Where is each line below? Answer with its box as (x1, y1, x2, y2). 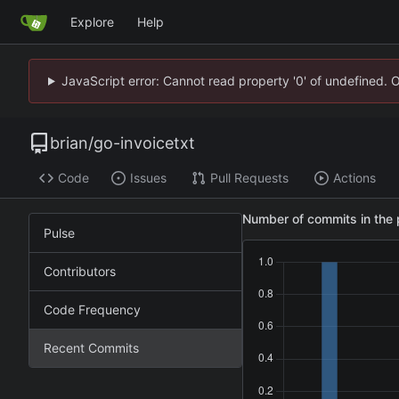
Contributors (44, 263, 116, 279)
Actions (332, 170, 376, 186)
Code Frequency (44, 301, 141, 317)
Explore (70, 13, 114, 29)
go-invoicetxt (94, 134, 195, 152)
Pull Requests (209, 170, 289, 186)
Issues (129, 170, 167, 186)
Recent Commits (44, 339, 139, 355)
